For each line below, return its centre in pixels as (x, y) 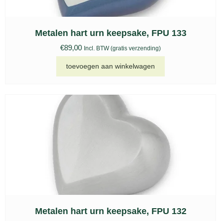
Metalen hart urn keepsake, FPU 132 (110, 211)
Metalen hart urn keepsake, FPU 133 (110, 33)
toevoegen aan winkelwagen (110, 66)
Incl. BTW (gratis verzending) (122, 49)
